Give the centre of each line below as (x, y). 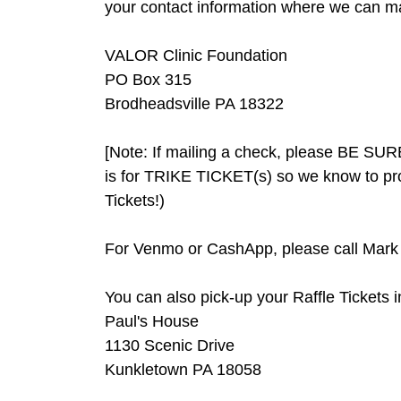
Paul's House (152, 321)
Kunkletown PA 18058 (183, 369)
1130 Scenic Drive (170, 345)
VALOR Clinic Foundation (196, 55)
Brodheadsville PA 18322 (194, 103)
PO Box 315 (148, 79)
